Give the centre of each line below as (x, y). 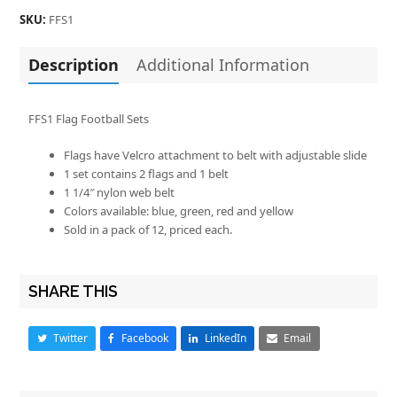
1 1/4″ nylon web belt (120, 192)
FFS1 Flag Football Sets (89, 118)
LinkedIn (225, 339)
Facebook (144, 339)
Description (74, 64)
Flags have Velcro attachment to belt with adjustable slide (216, 155)
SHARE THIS (74, 291)
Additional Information (223, 64)
